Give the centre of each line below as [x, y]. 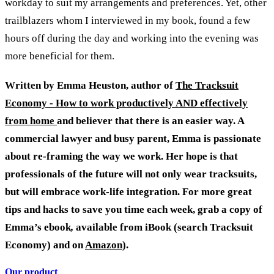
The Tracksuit [207, 85]
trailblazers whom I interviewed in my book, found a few [128, 21]
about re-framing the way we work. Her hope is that [121, 156]
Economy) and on [45, 245]
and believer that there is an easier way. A [150, 120]
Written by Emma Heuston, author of [90, 85]
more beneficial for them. [60, 56]
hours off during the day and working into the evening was [132, 39]
